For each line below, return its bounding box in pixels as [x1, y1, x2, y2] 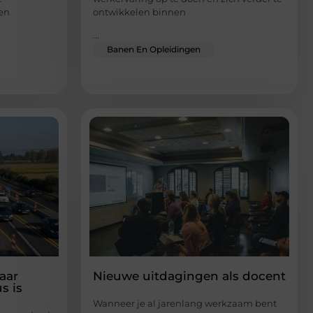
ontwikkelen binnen [93, 6, 186, 17]
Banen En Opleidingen [107, 44, 201, 55]
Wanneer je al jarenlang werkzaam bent [93, 298, 277, 310]
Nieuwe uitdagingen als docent [93, 269, 286, 284]
